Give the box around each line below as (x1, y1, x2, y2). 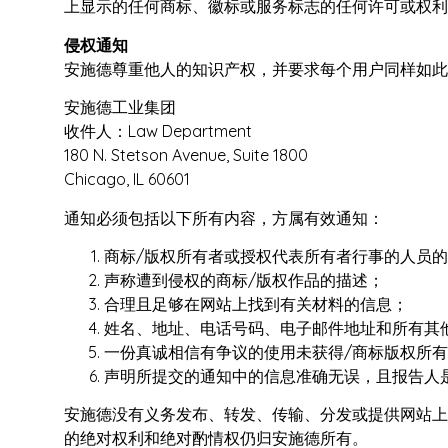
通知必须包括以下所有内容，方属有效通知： (63, 207, 384, 228)
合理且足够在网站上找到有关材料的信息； (103, 293, 408, 314)
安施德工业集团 (63, 97, 176, 118)
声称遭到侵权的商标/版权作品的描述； (103, 269, 384, 290)
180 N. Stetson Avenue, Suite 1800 (63, 145, 308, 166)
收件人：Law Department (63, 121, 252, 142)
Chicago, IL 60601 (63, 169, 190, 190)
